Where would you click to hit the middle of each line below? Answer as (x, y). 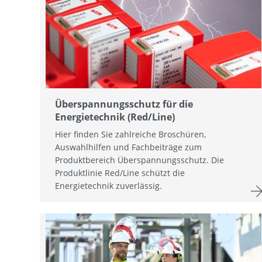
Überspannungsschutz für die (124, 104)
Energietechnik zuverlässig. (108, 186)
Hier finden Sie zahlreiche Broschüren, (130, 135)
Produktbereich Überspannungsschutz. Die (139, 160)
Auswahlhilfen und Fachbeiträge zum (128, 147)
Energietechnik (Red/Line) (115, 117)
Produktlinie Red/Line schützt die (120, 173)
